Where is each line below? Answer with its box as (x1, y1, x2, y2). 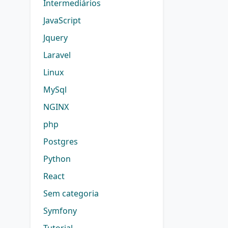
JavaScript (43, 15, 81, 26)
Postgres (43, 136, 78, 147)
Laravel (43, 49, 71, 61)
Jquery (43, 32, 68, 43)
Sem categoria (43, 188, 99, 199)
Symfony (43, 205, 77, 216)
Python (43, 153, 71, 164)
